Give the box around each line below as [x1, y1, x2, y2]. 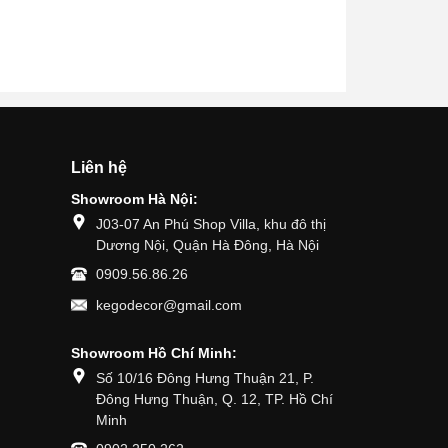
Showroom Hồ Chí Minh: [71, 345, 237, 361]
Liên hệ [71, 159, 127, 176]
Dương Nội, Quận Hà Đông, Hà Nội [96, 237, 319, 253]
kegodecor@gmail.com [96, 297, 242, 313]
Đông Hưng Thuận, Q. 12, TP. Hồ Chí [96, 391, 333, 407]
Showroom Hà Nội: [71, 191, 198, 207]
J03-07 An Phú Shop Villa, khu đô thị [96, 216, 326, 232]
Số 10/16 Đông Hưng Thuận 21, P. [96, 370, 314, 386]
